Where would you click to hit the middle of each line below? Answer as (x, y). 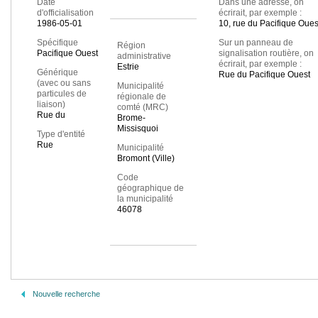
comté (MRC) (142, 108)
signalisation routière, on (266, 54)
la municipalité (145, 199)
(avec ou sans (64, 83)
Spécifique (57, 43)
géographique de (150, 188)
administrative (144, 56)
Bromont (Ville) (146, 159)
